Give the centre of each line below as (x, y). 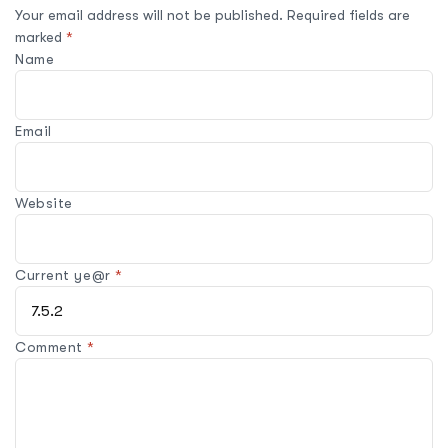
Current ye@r (65, 274)
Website (44, 202)
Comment (51, 346)
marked (40, 36)
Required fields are (348, 14)
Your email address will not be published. (149, 14)
